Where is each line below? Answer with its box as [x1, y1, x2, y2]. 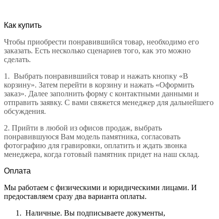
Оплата [4, 166, 31, 175]
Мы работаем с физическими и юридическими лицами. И [4, 183, 197, 192]
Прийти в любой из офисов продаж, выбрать [12, 123, 162, 132]
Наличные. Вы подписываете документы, [23, 208, 165, 217]
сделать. [4, 55, 31, 64]
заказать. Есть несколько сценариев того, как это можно [4, 46, 191, 55]
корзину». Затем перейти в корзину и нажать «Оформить [4, 80, 194, 89]
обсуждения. [4, 107, 46, 115]
